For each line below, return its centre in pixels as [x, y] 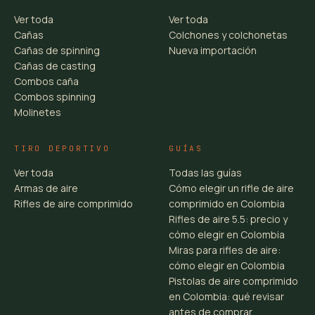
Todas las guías [205, 173]
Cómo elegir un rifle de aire [231, 188]
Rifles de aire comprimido [73, 204]
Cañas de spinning [57, 50]
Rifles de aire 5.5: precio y [228, 219]
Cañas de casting [55, 66]
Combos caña [46, 81]
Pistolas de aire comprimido [233, 281]
